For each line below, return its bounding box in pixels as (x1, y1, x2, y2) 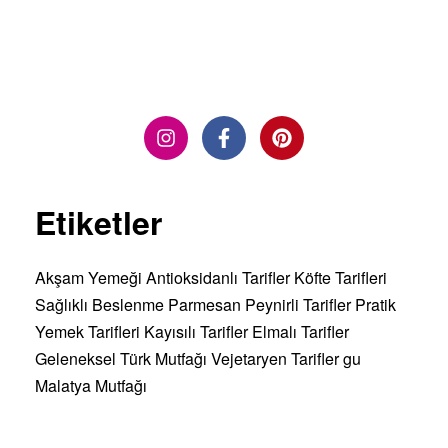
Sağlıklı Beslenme (35, 292, 164, 316)
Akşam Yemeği (35, 265, 142, 289)
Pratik (355, 292, 396, 316)
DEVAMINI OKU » (45, 6, 141, 24)
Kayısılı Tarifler (144, 319, 248, 343)
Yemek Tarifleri (35, 319, 140, 343)
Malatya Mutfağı (35, 373, 147, 397)
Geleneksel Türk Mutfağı (35, 346, 207, 370)
